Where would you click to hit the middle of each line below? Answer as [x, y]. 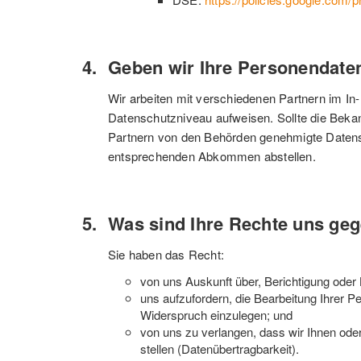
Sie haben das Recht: [166, 254]
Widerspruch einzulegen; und [216, 315]
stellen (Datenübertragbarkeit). [220, 349]
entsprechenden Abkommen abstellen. [212, 156]
